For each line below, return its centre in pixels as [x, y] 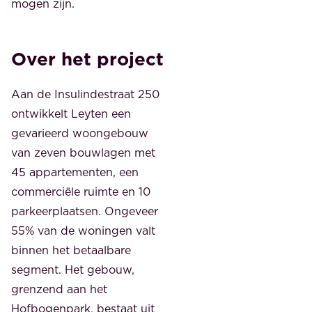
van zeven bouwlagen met [83, 153]
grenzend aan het [59, 289]
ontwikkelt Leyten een [71, 114]
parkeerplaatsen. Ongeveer [85, 211]
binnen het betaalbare [71, 250]
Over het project [87, 58]
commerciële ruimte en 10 [81, 192]
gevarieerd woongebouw [80, 133]
